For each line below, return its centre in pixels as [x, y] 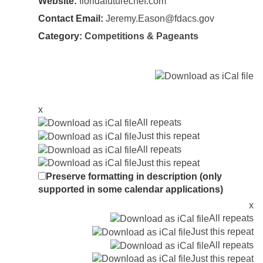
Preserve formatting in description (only [134, 177]
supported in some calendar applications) [131, 190]
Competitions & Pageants [141, 36]
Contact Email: [71, 19]
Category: [61, 36]
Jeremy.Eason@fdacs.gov [160, 19]
